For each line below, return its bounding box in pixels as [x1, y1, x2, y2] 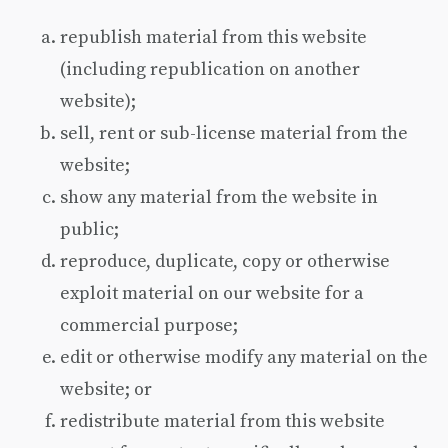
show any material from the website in [60, 184, 378, 209]
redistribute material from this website [60, 408, 385, 433]
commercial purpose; [60, 312, 238, 337]
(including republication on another [60, 56, 360, 81]
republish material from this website [60, 24, 367, 49]
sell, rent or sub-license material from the [60, 120, 408, 145]
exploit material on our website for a [60, 280, 364, 305]
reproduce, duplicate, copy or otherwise [60, 248, 390, 273]
